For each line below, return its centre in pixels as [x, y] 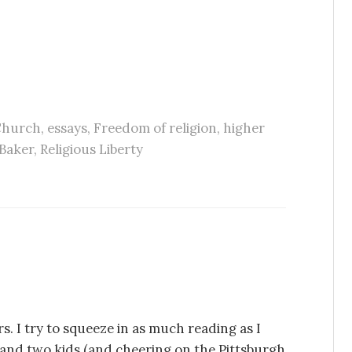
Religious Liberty [92, 149]
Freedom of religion [155, 128]
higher [244, 128]
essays [67, 128]
